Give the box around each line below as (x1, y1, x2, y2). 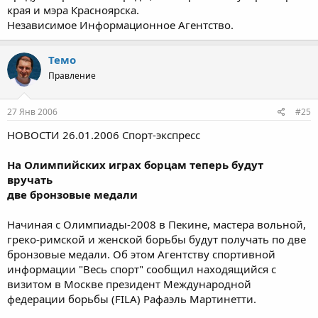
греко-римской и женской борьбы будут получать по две (7, 232, 306, 246)
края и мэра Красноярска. (7, 2, 139, 17)
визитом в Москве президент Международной (7, 277, 251, 291)
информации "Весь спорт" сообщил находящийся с (7, 262, 276, 276)
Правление (48, 69, 96, 82)
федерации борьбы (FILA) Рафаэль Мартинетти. (7, 292, 256, 306)
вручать (7, 172, 53, 187)
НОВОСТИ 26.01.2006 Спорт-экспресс (7, 128, 200, 142)
